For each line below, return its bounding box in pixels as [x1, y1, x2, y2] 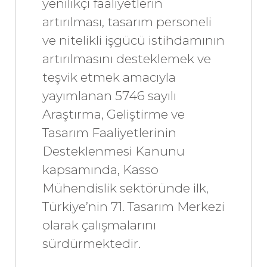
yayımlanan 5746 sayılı [42, 88, 176, 103]
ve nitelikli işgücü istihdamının [42, 32, 225, 48]
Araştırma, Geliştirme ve [42, 106, 185, 122]
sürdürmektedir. [42, 235, 141, 251]
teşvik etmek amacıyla [42, 69, 176, 85]
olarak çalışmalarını [42, 217, 156, 232]
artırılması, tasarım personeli [42, 14, 212, 29]
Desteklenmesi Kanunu [42, 143, 185, 159]
